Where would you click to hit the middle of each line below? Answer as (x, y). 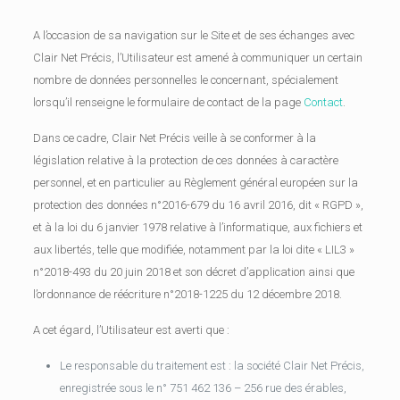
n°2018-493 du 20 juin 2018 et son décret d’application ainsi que (193, 272)
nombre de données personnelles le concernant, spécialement (185, 80)
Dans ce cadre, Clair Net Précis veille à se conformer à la (174, 138)
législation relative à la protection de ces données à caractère (185, 160)
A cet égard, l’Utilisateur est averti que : (131, 330)
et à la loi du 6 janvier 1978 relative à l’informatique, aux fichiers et (197, 227)
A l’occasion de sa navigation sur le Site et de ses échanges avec (193, 35)
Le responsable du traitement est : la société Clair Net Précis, (212, 366)
